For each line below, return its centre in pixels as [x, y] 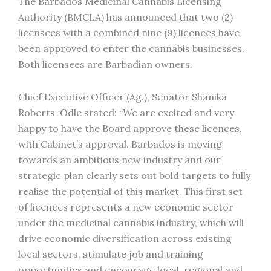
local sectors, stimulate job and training [111, 254]
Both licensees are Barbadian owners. [105, 64]
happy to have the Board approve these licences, [130, 128]
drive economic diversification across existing [125, 238]
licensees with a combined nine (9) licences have [129, 33]
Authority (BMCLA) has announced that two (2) [126, 17]
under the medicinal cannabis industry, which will [131, 223]
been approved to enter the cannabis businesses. [131, 48]
